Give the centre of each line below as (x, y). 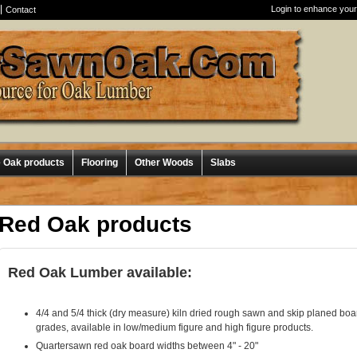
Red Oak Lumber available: (98, 272)
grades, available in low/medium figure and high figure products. (175, 327)
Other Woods (164, 163)
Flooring (100, 163)
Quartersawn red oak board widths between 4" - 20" (147, 345)
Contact (21, 10)
